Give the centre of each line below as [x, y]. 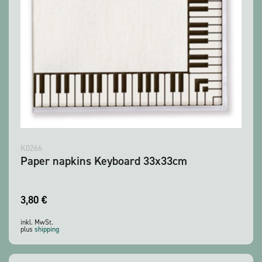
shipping [47, 229]
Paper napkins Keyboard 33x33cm [104, 161]
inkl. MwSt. [37, 222]
